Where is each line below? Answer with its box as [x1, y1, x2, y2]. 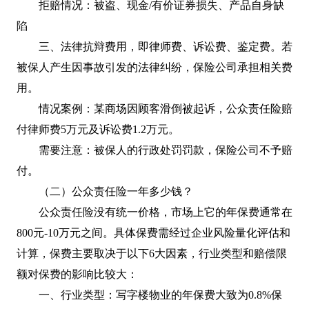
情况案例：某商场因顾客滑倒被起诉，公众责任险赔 [39, 102, 292, 114]
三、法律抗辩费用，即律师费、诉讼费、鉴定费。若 [39, 40, 292, 52]
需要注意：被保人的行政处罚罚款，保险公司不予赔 [39, 143, 292, 156]
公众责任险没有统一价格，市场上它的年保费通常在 [39, 206, 292, 218]
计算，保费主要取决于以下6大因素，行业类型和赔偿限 [17, 247, 287, 259]
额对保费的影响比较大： [17, 268, 138, 280]
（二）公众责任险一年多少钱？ [39, 185, 193, 197]
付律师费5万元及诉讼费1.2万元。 [17, 123, 179, 135]
